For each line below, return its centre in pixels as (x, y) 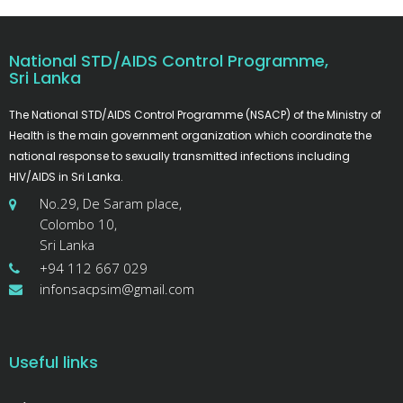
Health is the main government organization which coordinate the (190, 136)
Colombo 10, (78, 224)
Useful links (54, 363)
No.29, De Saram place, (111, 204)
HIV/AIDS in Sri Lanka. (66, 177)
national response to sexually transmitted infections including (179, 157)
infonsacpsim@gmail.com (117, 289)
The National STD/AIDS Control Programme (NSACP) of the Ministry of (195, 115)
